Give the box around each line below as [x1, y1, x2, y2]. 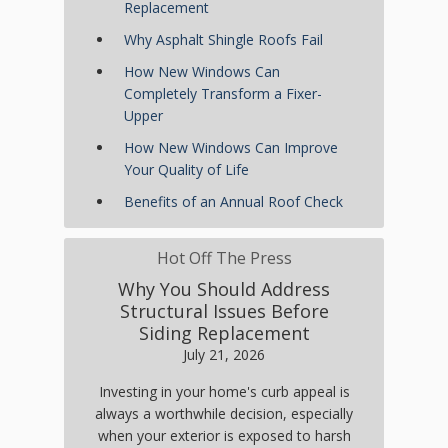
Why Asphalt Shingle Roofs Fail [124, 30, 323, 50]
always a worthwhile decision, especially [95, 404, 353, 424]
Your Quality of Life [124, 160, 249, 180]
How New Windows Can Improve [124, 138, 338, 158]
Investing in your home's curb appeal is [98, 382, 350, 402]
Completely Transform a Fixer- [124, 84, 322, 104]
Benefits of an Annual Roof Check [124, 192, 343, 212]
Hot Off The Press [156, 247, 292, 270]
